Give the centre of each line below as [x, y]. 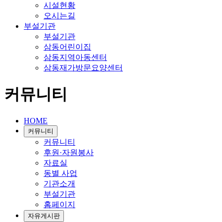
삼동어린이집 [67, 47]
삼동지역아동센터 [75, 57]
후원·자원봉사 [69, 152]
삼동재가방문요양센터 [83, 68]
